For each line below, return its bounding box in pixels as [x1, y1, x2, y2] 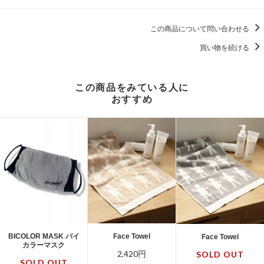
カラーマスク [22, 240, 65, 249]
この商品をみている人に [75, 82, 189, 93]
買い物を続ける [200, 43, 251, 52]
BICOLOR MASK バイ [8, 232, 80, 240]
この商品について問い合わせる [150, 24, 251, 33]
